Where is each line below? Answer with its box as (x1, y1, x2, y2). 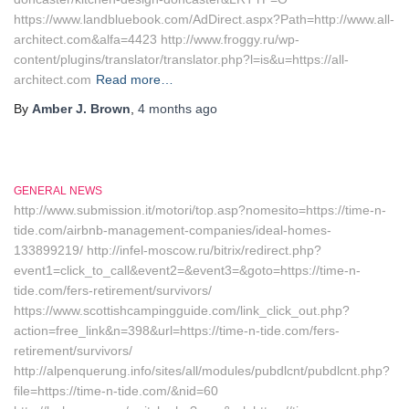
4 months (138, 101, 192, 116)
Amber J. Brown (32, 101, 131, 116)
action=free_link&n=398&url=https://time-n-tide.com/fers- (14, 323, 340, 338)
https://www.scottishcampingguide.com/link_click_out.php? (14, 303, 350, 318)
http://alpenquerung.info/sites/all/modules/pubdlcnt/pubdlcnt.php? (14, 363, 390, 378)
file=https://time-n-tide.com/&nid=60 (14, 383, 218, 398)
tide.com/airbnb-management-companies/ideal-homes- (14, 223, 331, 237)
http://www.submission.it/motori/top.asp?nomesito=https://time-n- (14, 203, 386, 217)
